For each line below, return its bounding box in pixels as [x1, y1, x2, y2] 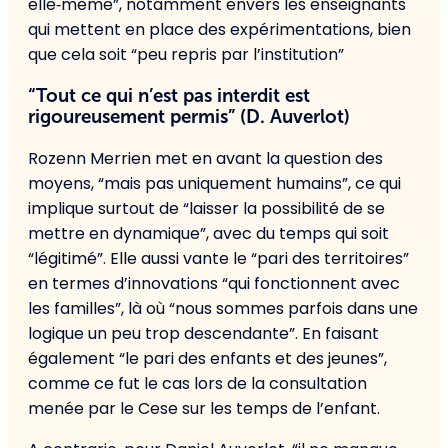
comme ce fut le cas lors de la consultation [28, 372, 367, 396]
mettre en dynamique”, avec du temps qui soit [28, 222, 389, 246]
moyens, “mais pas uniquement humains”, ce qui [28, 172, 401, 196]
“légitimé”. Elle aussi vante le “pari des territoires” [28, 247, 409, 271]
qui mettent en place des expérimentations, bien [28, 17, 411, 41]
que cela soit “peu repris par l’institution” [28, 42, 344, 66]
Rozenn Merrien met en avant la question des [28, 147, 383, 171]
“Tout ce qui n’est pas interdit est [28, 85, 310, 107]
